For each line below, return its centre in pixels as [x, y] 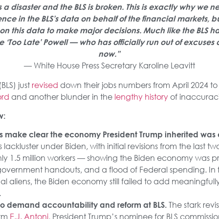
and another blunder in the [62, 97]
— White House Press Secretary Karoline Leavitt [109, 66]
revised [45, 85]
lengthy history [141, 97]
